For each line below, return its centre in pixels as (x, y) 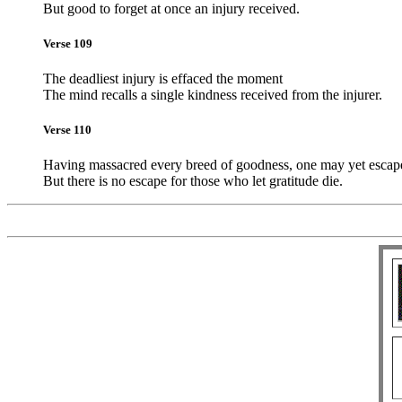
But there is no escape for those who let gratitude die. (193, 181)
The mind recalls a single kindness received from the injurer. (213, 95)
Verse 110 (67, 130)
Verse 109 (68, 43)
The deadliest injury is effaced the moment (163, 79)
